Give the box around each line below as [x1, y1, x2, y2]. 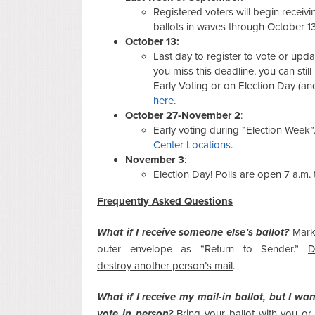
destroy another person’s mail [97, 259, 233, 272]
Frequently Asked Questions [97, 194, 233, 207]
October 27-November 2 [125, 108, 240, 122]
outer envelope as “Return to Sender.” [97, 242, 300, 255]
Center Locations [153, 138, 231, 151]
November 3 [125, 153, 184, 166]
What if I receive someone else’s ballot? [97, 225, 289, 238]
